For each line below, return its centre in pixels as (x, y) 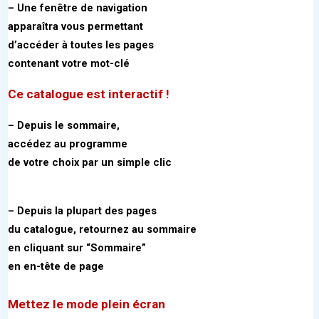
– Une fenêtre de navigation (78, 8)
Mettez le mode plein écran (87, 304)
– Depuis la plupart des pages (82, 211)
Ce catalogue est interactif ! (89, 94)
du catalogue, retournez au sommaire (102, 230)
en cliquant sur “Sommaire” (77, 248)
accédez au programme (68, 144)
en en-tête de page (56, 267)
